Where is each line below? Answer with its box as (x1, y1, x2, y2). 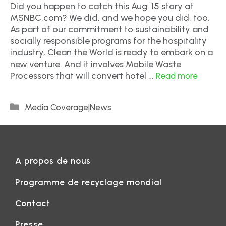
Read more (156, 71, 198, 81)
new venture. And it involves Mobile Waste (10, 59, 181, 70)
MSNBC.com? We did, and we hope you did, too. (10, 12, 210, 23)
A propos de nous (15, 156, 91, 166)
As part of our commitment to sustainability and (10, 24, 209, 35)
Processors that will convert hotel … (10, 70, 156, 81)
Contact (15, 198, 50, 208)
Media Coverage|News (24, 102, 111, 112)
